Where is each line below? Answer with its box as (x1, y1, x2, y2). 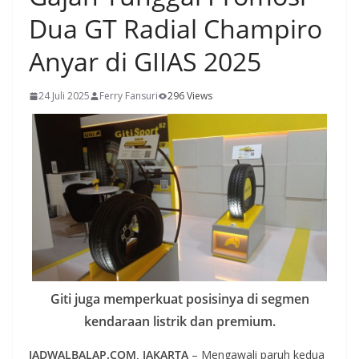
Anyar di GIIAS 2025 (29, 44, 261, 79)
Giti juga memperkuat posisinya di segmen (50, 289, 309, 308)
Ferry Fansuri (99, 89, 158, 103)
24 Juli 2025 (38, 89, 90, 103)
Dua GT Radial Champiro (29, 11, 322, 46)
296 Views (167, 89, 212, 103)
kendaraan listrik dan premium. (83, 312, 276, 330)
